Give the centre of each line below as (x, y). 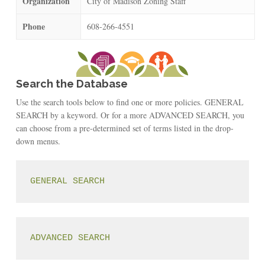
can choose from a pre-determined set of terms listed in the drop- (125, 128)
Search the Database (72, 83)
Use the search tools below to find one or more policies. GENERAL (130, 102)
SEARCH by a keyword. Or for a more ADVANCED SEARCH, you (130, 115)
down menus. (38, 141)
